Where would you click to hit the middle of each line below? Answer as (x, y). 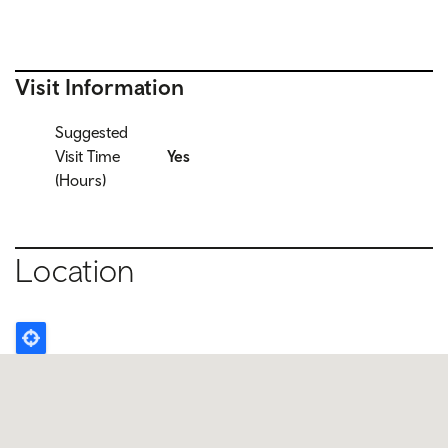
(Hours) (80, 179)
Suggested (91, 131)
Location (75, 270)
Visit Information (99, 87)
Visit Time (87, 155)
